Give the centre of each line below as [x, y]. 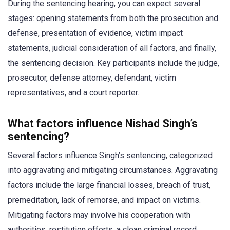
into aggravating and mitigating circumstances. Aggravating [113, 170]
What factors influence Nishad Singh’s [103, 123]
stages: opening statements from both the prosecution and [113, 18]
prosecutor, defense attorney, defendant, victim [92, 78]
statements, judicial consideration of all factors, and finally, [112, 48]
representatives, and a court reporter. [73, 92]
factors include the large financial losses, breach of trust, [109, 185]
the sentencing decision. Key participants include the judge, [113, 63]
